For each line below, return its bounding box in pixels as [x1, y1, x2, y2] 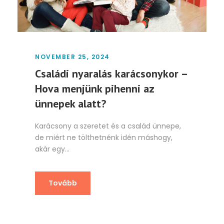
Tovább [48, 178, 77, 188]
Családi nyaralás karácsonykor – [35, 66, 187, 81]
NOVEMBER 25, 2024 [35, 52, 110, 61]
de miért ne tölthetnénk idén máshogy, [35, 132, 172, 143]
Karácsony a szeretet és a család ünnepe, [35, 121, 181, 131]
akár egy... [35, 144, 69, 154]
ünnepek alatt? [35, 96, 106, 111]
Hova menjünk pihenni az [35, 81, 154, 96]
